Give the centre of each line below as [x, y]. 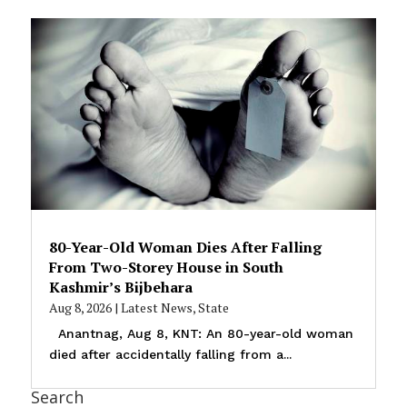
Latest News [156, 308]
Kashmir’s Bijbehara [120, 288]
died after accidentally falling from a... [170, 355]
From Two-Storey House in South [166, 268]
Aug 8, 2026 [80, 308]
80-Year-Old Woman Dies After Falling [185, 248]
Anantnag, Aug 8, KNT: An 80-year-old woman [201, 334]
